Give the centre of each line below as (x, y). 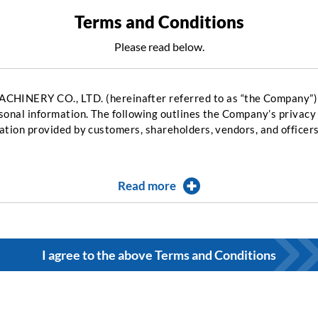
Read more (147, 186)
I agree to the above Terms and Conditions (159, 255)
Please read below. (159, 47)
